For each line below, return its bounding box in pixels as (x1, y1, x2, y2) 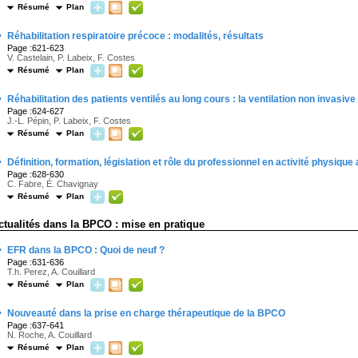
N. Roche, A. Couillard (7, 330, 92, 340)
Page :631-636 (7, 257, 64, 267)
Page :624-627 (7, 106, 64, 116)
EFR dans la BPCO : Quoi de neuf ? (7, 245, 165, 256)
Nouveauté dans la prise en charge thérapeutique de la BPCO (7, 308, 285, 319)
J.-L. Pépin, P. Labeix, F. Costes (7, 116, 131, 125)
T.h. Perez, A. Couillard (7, 267, 95, 276)
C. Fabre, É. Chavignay (7, 179, 98, 189)
